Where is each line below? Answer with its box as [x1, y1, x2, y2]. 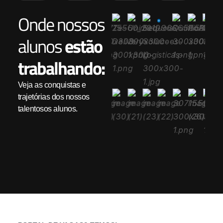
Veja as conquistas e [17, 80, 86, 89]
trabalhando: [17, 54, 105, 82]
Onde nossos [17, 10, 105, 38]
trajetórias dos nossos [17, 92, 90, 101]
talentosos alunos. [17, 104, 78, 113]
